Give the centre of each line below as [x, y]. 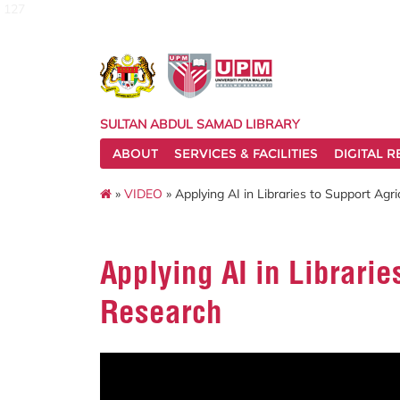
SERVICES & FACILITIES [246, 154]
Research [161, 311]
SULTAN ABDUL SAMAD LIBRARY [200, 124]
